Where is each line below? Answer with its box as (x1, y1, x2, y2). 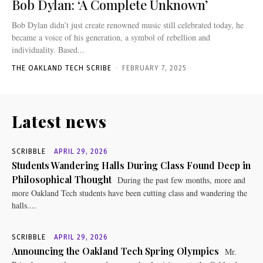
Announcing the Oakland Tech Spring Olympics (12, 244, 219, 257)
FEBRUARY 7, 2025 (122, 63, 187, 72)
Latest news (12, 110, 107, 132)
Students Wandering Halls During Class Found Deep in (12, 159, 251, 171)
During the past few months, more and (115, 174, 245, 186)
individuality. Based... (12, 43, 85, 55)
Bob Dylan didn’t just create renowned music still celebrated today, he (12, 19, 244, 31)
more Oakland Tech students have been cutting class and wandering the (12, 187, 247, 198)
